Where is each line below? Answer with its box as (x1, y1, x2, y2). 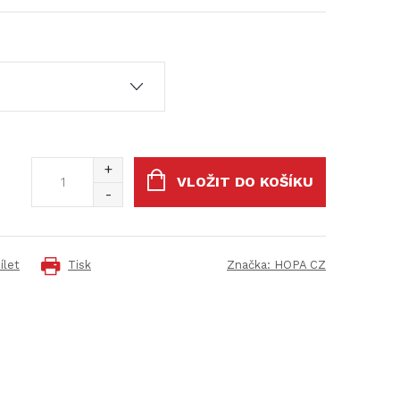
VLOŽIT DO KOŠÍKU (176, 172, 313, 190)
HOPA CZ (274, 258, 326, 271)
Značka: (227, 258, 274, 271)
